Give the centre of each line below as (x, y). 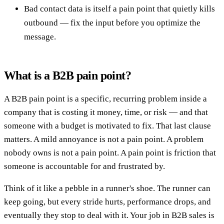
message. (40, 36)
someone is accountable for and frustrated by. (84, 166)
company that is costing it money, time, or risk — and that (106, 112)
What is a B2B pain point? (67, 75)
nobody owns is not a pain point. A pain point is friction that (110, 152)
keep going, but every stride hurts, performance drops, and (107, 201)
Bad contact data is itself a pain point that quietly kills (119, 8)
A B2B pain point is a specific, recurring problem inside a (105, 98)
